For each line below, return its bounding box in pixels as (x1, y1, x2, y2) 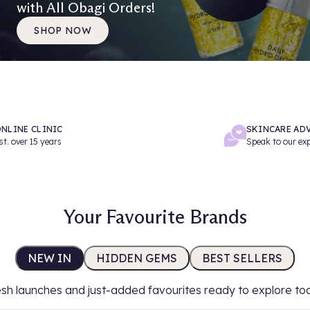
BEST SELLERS (202, 251, 282, 265)
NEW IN (28, 251, 71, 265)
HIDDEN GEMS (96, 251, 177, 265)
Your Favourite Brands (63, 205, 247, 228)
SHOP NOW (34, 24, 92, 37)
